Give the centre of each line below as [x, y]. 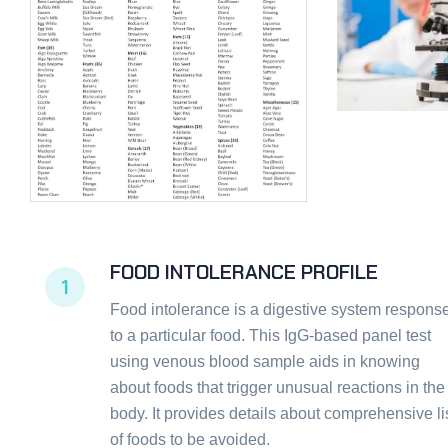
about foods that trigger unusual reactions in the [277, 388]
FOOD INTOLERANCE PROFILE [244, 272]
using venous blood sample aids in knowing [265, 362]
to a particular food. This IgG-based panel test [270, 336]
